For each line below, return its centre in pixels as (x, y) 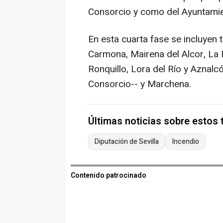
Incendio (185, 142)
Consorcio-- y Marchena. (140, 84)
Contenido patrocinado (109, 176)
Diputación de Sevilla (127, 142)
